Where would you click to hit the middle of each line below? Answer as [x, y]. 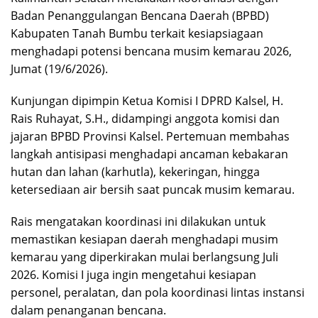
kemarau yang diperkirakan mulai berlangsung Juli [144, 257]
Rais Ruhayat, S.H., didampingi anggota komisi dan [145, 119]
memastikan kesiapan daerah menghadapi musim [144, 239]
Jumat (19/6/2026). [59, 69]
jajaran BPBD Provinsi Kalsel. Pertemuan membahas [150, 136]
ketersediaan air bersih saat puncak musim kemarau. [153, 190]
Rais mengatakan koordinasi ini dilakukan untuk [138, 221]
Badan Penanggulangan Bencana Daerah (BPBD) [140, 16]
